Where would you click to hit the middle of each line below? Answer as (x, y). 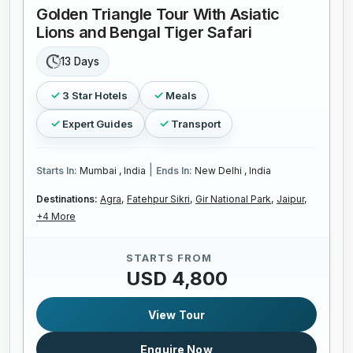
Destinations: (68, 199)
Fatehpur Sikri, (160, 199)
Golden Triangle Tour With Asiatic (158, 15)
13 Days (80, 62)
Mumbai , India (113, 171)
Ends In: (175, 171)
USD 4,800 (176, 279)
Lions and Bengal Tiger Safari (144, 33)
